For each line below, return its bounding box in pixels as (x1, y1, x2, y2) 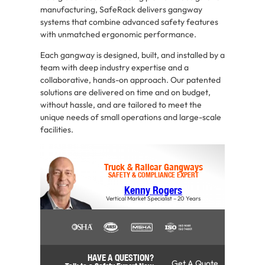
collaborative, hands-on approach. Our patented (40, 75, 221, 86)
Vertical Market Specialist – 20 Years (106, 195, 201, 203)
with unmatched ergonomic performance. (40, 29, 196, 40)
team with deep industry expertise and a (40, 62, 189, 73)
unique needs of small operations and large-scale (40, 112, 221, 123)
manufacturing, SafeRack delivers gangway (40, 4, 202, 15)
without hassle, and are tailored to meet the (40, 99, 202, 111)
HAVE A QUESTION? (87, 251, 154, 263)
